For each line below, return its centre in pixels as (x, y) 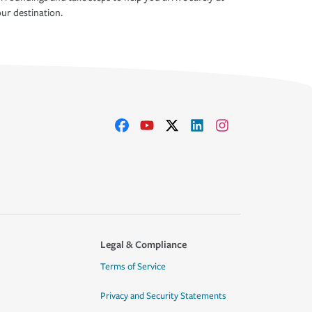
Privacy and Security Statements (163, 296)
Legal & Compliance (143, 244)
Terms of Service (133, 267)
